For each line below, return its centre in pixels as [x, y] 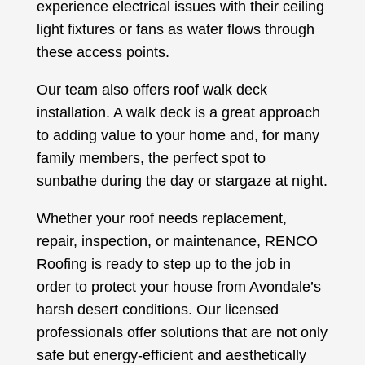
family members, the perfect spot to [151, 158]
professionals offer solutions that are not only [182, 332]
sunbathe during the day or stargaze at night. [182, 180]
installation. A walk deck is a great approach [178, 112]
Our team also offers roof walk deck [152, 89]
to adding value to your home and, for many [178, 135]
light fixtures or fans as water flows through [175, 29]
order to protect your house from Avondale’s [178, 286]
